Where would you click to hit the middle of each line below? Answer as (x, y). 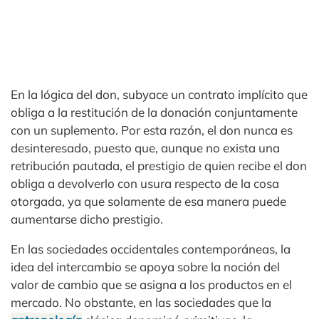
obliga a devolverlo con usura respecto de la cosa (145, 183)
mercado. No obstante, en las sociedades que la (141, 302)
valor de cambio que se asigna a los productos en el (151, 284)
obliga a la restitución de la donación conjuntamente (154, 112)
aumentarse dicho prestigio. (87, 219)
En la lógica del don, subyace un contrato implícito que (159, 94)
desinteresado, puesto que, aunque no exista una (145, 148)
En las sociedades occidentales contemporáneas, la (151, 249)
